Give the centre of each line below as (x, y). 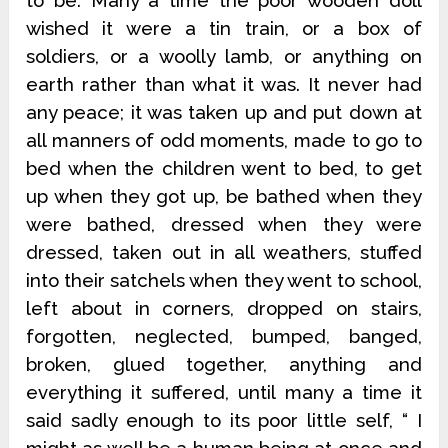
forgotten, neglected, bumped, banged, (224, 336)
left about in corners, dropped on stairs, (224, 308)
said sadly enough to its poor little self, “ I (224, 420)
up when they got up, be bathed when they (224, 196)
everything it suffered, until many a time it (224, 392)
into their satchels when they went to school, (224, 280)
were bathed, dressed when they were (224, 224)
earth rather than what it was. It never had (224, 84)
